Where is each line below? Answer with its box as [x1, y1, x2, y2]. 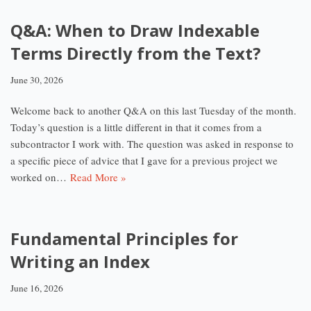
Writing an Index [10, 250, 150, 273]
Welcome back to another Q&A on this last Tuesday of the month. [10, 103, 300, 117]
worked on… [10, 170, 70, 184]
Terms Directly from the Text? [10, 42, 261, 65]
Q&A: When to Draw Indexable [10, 19, 260, 42]
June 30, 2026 [10, 74, 63, 86]
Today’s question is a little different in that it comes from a [10, 120, 262, 134]
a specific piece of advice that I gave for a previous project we [10, 153, 278, 167]
